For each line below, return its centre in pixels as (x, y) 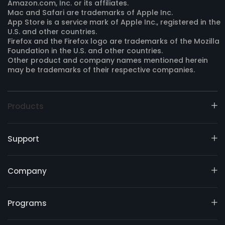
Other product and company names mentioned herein (108, 60)
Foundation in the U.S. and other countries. (85, 50)
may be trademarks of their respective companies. (101, 70)
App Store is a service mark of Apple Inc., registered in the (114, 22)
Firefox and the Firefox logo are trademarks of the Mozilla (114, 41)
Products (26, 106)
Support (23, 139)
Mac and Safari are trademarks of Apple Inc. (90, 12)
